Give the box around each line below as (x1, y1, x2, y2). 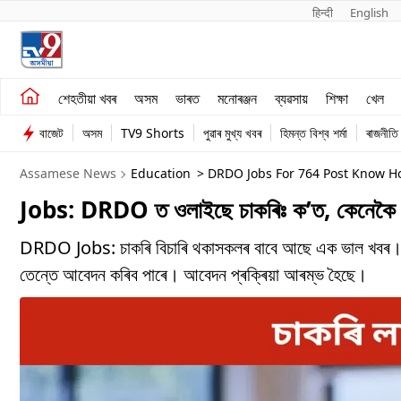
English (349, 4, 388, 21)
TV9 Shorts (121, 124, 184, 141)
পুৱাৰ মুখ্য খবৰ (203, 124, 261, 141)
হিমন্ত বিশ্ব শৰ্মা (280, 124, 347, 141)
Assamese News (20, 165, 116, 182)
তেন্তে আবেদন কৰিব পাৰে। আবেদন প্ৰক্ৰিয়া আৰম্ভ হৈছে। (20, 262, 367, 286)
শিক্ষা (326, 88, 348, 108)
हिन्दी (311, 4, 336, 21)
